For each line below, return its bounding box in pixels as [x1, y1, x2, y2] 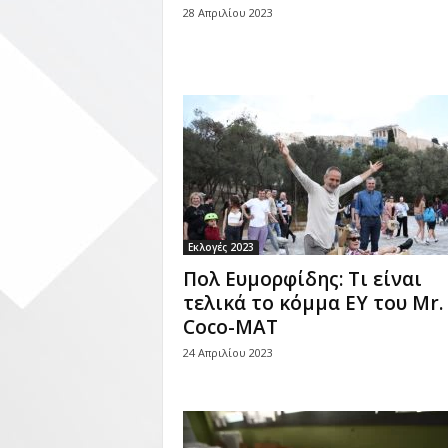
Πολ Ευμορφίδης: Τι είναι [182, 266, 422, 292]
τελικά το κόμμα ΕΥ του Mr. [182, 290, 443, 316]
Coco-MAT [182, 314, 278, 340]
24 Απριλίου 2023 [182, 345, 273, 360]
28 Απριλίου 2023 [182, 5, 273, 20]
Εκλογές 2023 [187, 240, 254, 254]
